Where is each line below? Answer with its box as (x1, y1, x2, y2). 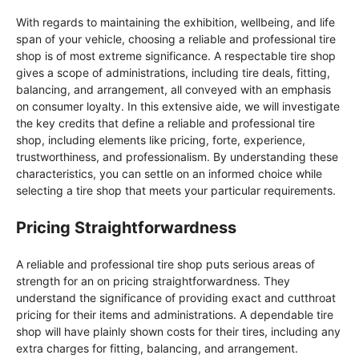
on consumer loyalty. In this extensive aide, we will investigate (16, 99, 340, 114)
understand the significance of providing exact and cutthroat (16, 291, 336, 305)
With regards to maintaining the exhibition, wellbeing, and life (16, 15, 335, 30)
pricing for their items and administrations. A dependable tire (16, 308, 333, 322)
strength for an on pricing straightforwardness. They (16, 274, 290, 288)
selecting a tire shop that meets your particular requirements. (16, 184, 336, 198)
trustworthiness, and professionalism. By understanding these (16, 150, 338, 164)
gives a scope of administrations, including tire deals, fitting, (16, 66, 330, 80)
